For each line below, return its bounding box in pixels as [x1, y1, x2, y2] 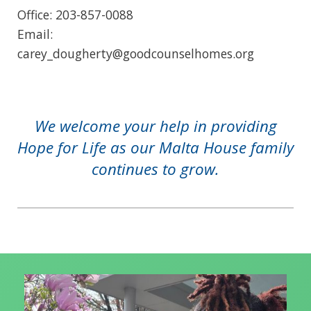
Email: [17, 25, 56, 42]
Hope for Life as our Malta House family [17, 136, 294, 158]
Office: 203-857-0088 [17, 6, 133, 23]
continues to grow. [92, 158, 219, 180]
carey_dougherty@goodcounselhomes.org [17, 44, 254, 62]
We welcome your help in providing [34, 115, 277, 137]
